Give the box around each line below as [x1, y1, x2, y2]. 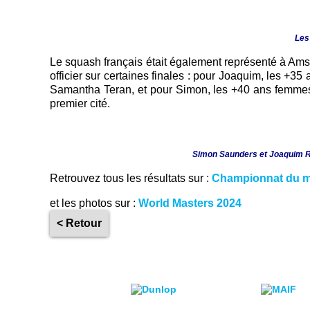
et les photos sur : [50, 197, 138, 210]
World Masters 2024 [138, 197, 241, 210]
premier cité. [50, 98, 110, 110]
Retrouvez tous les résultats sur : [50, 172, 212, 185]
